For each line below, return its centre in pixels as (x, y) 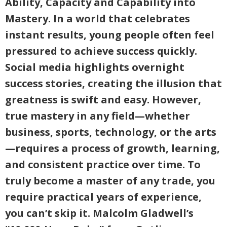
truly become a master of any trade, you (110, 181)
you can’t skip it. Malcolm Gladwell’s (99, 213)
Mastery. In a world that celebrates (98, 18)
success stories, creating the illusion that (113, 83)
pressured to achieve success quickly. (101, 51)
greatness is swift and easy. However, (103, 100)
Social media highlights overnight (95, 67)
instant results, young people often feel (110, 35)
